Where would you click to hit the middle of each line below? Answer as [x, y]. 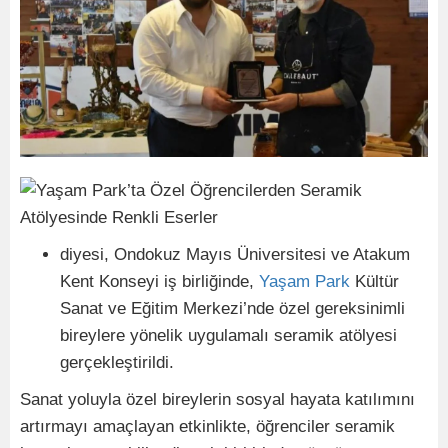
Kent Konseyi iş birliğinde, [159, 281]
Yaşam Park [304, 281]
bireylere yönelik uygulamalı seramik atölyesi [228, 335]
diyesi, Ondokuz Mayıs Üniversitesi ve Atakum [235, 254]
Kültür [374, 281]
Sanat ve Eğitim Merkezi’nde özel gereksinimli [232, 308]
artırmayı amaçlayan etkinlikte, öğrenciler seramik [207, 426]
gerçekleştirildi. [117, 362]
